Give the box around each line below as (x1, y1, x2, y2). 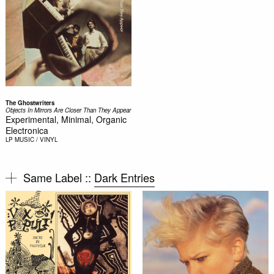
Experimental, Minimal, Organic (5, 113, 127, 125)
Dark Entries (94, 169, 155, 185)
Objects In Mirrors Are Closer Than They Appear (5, 106, 131, 114)
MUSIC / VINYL (14, 135, 57, 144)
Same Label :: (23, 169, 94, 185)
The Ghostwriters (5, 98, 54, 107)
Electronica (5, 124, 48, 136)
